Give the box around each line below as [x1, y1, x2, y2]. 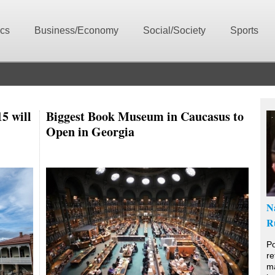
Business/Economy [34, 25, 118, 36]
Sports [230, 25, 258, 36]
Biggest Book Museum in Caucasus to [46, 107, 244, 125]
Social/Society [143, 25, 206, 36]
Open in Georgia [46, 122, 134, 141]
